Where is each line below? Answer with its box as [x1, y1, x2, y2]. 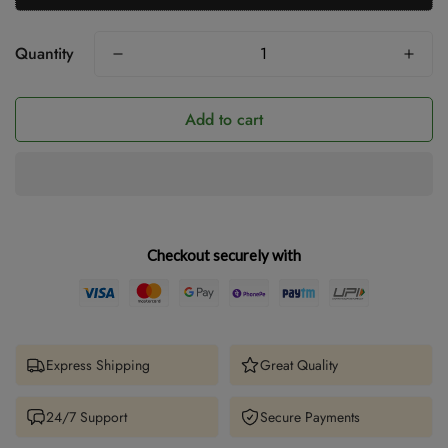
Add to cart [185, 107, 263, 131]
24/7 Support [46, 407, 127, 428]
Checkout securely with [147, 245, 301, 264]
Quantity [15, 41, 74, 65]
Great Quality [260, 355, 338, 376]
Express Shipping [46, 355, 150, 376]
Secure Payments [260, 407, 360, 428]
